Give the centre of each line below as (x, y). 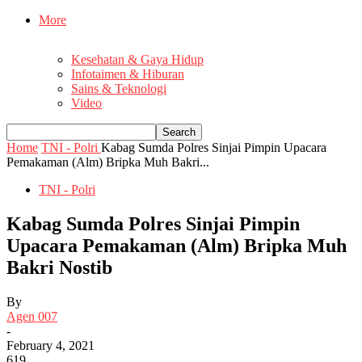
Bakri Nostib (59, 268)
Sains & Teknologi (119, 89)
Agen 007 (32, 316)
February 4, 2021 (51, 345)
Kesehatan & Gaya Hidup (137, 60)
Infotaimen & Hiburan (128, 74)
